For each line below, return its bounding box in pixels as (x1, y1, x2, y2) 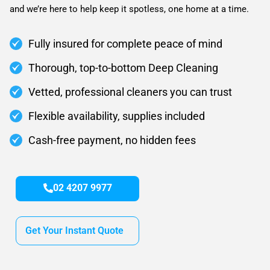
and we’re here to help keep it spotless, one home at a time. (10, 4, 249, 14)
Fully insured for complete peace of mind (28, 37, 223, 50)
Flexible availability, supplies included (28, 110, 206, 122)
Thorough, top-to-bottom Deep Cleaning (28, 61, 219, 74)
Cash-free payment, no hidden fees (28, 134, 196, 146)
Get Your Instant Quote (25, 225, 124, 236)
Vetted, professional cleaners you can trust (28, 86, 233, 98)
